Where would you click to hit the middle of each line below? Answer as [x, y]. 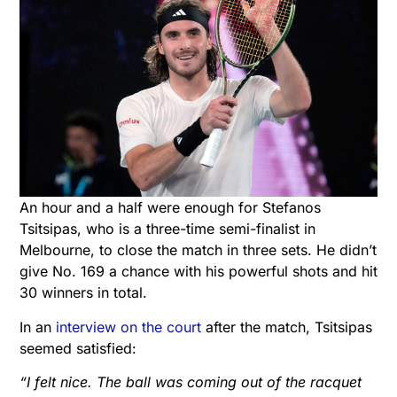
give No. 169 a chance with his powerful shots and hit [198, 272]
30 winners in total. [83, 293]
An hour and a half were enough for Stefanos [170, 208]
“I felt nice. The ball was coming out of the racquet [191, 382]
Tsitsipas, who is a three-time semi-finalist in [167, 229]
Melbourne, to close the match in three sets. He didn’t [198, 250]
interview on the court [128, 327]
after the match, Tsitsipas [287, 327]
